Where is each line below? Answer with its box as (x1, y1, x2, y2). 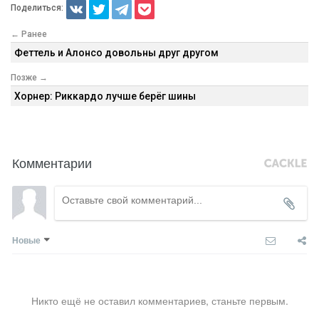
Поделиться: (11, 3, 63, 14)
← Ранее (11, 28, 47, 39)
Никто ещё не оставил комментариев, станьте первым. (31, 293, 288, 308)
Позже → (11, 72, 48, 83)
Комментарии (12, 152, 92, 172)
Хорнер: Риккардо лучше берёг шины (14, 90, 196, 102)
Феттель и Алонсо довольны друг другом (14, 46, 219, 58)
